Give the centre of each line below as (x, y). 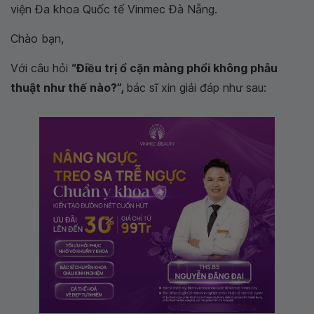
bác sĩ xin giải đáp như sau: (196, 88)
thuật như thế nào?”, (68, 88)
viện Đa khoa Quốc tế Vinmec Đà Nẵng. (114, 9)
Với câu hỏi (41, 68)
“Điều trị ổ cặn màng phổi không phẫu (175, 68)
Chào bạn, (37, 39)
